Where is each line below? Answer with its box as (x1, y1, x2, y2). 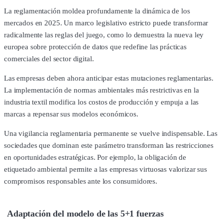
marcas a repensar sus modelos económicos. (4, 110, 138, 118)
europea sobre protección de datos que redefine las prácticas (4, 43, 187, 51)
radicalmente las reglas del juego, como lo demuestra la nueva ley (4, 31, 204, 39)
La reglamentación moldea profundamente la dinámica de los (4, 7, 190, 15)
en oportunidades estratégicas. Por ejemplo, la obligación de (4, 153, 187, 162)
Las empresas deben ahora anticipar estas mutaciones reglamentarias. (4, 74, 214, 83)
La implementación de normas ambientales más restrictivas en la (4, 86, 199, 95)
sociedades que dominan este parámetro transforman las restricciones (4, 141, 214, 150)
